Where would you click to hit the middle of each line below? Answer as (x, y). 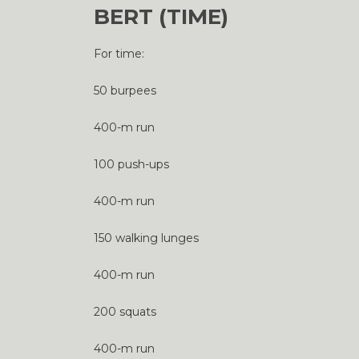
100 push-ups (131, 164)
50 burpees (125, 91)
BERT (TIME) (161, 17)
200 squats (125, 312)
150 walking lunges (146, 238)
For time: (119, 54)
